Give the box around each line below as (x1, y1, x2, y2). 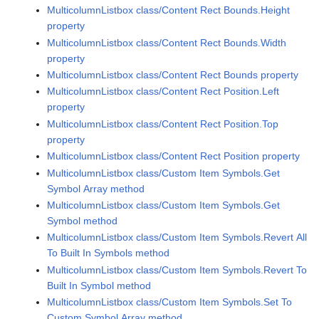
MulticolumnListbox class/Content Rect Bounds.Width (47, 36, 287, 48)
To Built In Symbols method (47, 247, 170, 259)
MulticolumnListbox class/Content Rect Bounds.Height (47, 4, 291, 16)
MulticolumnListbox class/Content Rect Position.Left (47, 85, 280, 98)
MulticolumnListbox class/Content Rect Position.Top (47, 117, 279, 130)
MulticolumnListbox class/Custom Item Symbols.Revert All (47, 231, 308, 244)
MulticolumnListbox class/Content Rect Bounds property (47, 68, 299, 80)
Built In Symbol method (47, 279, 152, 291)
